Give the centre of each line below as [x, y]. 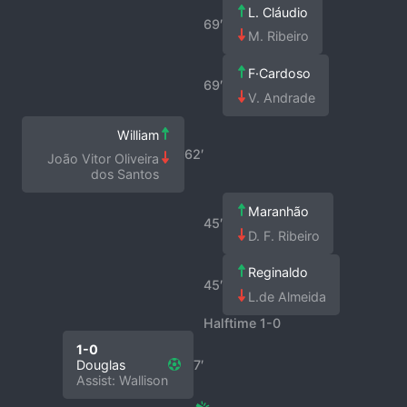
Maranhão [279, 212]
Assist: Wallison [122, 380]
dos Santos [124, 174]
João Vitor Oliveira [103, 159]
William [138, 134]
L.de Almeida [288, 297]
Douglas [100, 364]
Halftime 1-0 [242, 323]
